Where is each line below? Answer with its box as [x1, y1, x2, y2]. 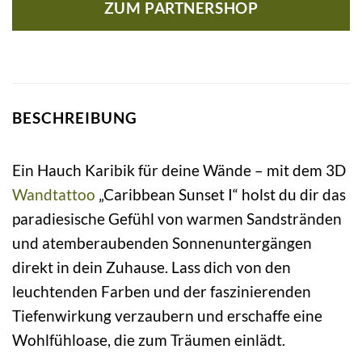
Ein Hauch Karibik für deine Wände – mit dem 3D [12, 160, 346, 179]
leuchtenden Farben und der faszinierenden [12, 281, 311, 301]
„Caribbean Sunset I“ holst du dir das [95, 184, 346, 204]
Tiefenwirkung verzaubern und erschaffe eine [12, 305, 322, 325]
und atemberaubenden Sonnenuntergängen [12, 233, 312, 252]
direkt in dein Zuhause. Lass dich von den [12, 257, 291, 276]
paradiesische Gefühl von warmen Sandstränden [12, 208, 342, 228]
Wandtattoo [12, 184, 95, 204]
